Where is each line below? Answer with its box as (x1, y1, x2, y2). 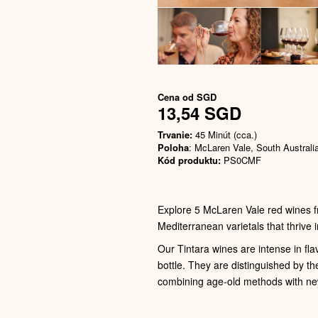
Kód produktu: (158, 153, 221, 167)
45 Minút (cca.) (192, 127, 257, 141)
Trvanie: (158, 127, 192, 141)
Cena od (158, 89, 197, 104)
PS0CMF (221, 153, 261, 167)
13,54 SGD (158, 100, 241, 125)
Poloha (158, 140, 189, 154)
